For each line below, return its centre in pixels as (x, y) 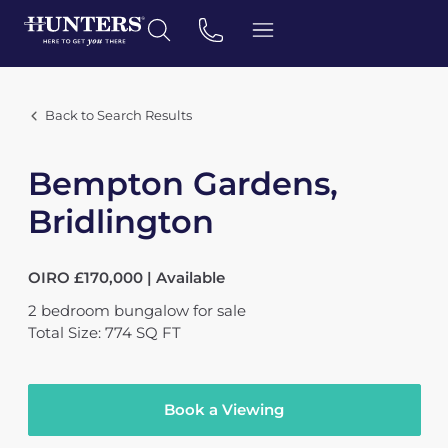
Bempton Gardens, (182, 183)
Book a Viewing (224, 409)
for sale (219, 310)
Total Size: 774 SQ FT (104, 332)
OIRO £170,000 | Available (126, 277)
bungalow (151, 310)
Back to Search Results (118, 115)
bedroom (75, 310)
